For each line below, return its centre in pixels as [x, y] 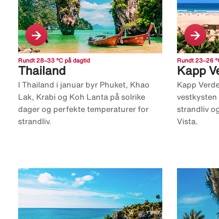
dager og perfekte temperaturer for [83, 109]
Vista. [187, 121]
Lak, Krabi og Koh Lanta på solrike [82, 97]
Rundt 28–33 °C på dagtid [54, 61]
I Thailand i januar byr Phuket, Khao [84, 85]
